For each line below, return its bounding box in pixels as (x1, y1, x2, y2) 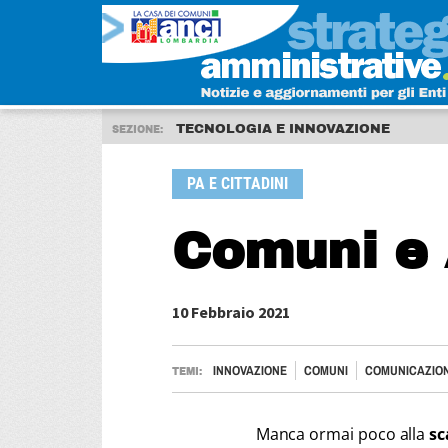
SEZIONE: (112, 124, 166, 135)
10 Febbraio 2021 (172, 302, 290, 322)
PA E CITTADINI (187, 174, 288, 193)
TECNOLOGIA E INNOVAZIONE (176, 122, 390, 136)
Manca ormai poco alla (255, 423, 430, 445)
